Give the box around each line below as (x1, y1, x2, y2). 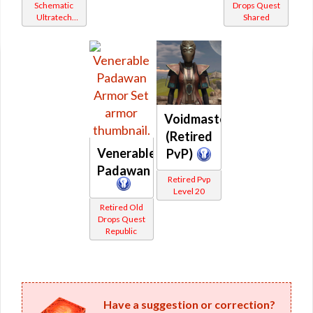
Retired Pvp (167, 174, 210, 185)
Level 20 (173, 186, 205, 197)
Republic (105, 225, 138, 236)
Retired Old (99, 201, 143, 212)
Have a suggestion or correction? (103, 297, 276, 311)
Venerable (96, 145, 156, 161)
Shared (242, 11, 270, 22)
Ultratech (36, 11, 72, 22)
